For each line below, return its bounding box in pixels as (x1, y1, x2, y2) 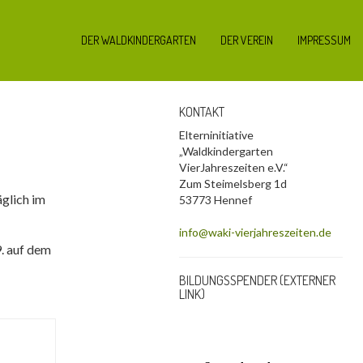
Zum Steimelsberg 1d (179, 177, 288, 190)
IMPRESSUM (297, 33, 351, 47)
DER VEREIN (220, 33, 273, 47)
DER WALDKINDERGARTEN (81, 33, 196, 47)
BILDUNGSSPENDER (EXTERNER (179, 272, 336, 288)
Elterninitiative (179, 128, 254, 142)
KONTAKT (179, 104, 225, 120)
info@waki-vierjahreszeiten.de (179, 225, 332, 239)
